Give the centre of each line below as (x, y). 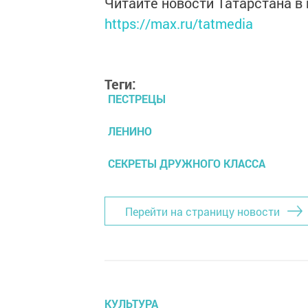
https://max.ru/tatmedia (179, 23)
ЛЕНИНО (130, 131)
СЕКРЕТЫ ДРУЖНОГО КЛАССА (187, 163)
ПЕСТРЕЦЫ (137, 99)
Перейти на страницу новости (202, 211)
